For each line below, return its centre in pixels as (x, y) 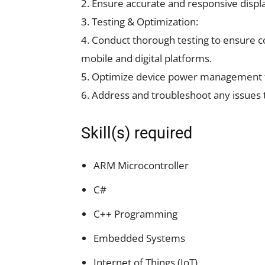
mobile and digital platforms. (146, 58)
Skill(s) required (137, 133)
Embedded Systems (139, 238)
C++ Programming (135, 214)
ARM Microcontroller (141, 165)
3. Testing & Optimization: (140, 22)
